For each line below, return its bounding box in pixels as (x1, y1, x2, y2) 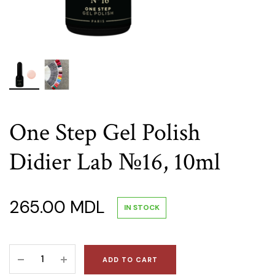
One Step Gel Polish (9, 117, 201, 149)
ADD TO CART (103, 255, 158, 264)
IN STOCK (124, 202, 160, 212)
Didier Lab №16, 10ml (9, 146, 220, 178)
